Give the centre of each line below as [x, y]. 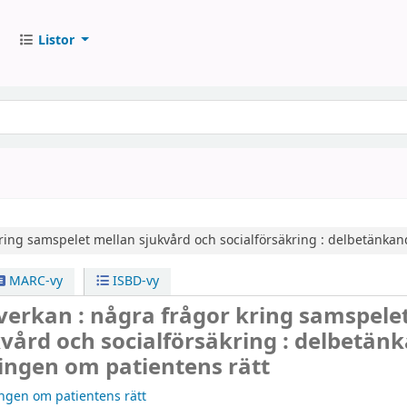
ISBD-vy [134, 281]
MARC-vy [34, 281]
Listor [56, 40]
